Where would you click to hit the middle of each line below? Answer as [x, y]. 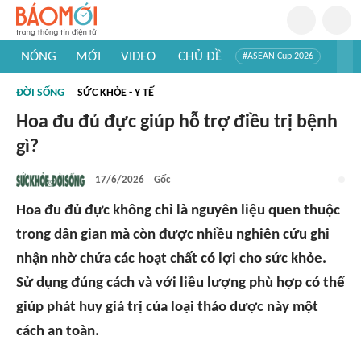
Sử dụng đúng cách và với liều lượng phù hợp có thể [180, 283]
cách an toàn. [58, 332]
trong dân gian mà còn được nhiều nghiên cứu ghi [173, 235]
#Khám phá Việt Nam [218, 81]
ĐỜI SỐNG [40, 93]
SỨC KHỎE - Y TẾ [116, 93]
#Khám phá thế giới [65, 97]
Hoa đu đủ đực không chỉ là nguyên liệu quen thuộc [178, 211]
